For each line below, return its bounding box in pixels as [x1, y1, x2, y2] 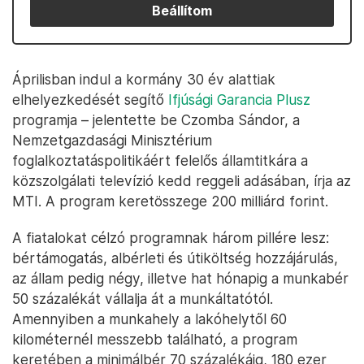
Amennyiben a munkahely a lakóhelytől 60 [12, 310, 287, 327]
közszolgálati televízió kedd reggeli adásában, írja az [12, 172, 351, 189]
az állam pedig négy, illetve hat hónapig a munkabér [12, 270, 349, 287]
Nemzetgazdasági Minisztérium [12, 132, 212, 149]
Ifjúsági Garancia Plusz [168, 91, 310, 108]
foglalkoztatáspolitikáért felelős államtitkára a [12, 152, 308, 169]
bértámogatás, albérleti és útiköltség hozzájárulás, [12, 249, 338, 266]
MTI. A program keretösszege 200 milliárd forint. [12, 193, 328, 210]
